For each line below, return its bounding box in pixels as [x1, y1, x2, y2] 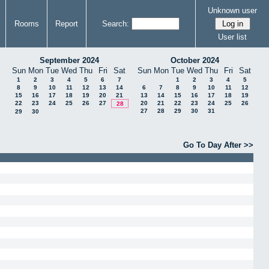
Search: [102, 19, 129, 28]
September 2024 [39, 56, 99, 65]
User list [218, 32, 247, 41]
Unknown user [208, 5, 257, 15]
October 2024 [170, 56, 219, 65]
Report [55, 19, 78, 28]
